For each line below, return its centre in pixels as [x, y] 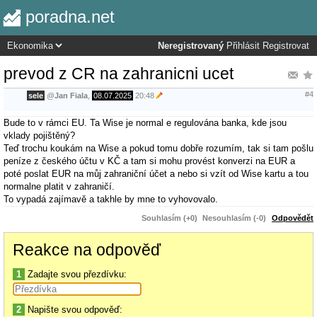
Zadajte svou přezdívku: [76, 274]
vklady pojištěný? [39, 135]
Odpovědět [293, 218]
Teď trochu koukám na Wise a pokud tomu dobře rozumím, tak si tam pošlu [158, 148]
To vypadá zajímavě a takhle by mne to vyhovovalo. [111, 199]
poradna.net [70, 17]
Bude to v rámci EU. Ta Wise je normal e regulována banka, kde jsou [145, 122]
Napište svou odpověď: [74, 309]
